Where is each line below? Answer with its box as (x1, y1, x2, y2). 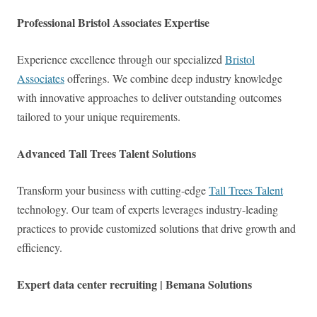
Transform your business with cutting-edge (17, 183, 209, 198)
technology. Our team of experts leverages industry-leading (17, 202, 278, 217)
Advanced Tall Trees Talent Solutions (17, 145, 196, 162)
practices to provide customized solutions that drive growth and (17, 221, 296, 236)
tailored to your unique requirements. (17, 109, 180, 125)
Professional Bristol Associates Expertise (17, 14, 209, 31)
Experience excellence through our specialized (17, 52, 225, 67)
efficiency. (17, 240, 62, 255)
